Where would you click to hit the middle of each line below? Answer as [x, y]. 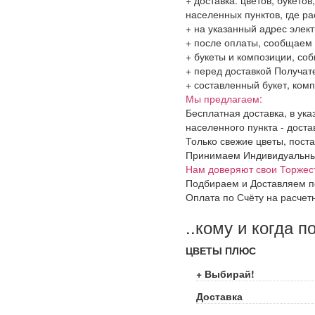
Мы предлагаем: [224, 98]
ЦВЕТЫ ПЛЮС [221, 250]
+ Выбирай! [225, 273]
